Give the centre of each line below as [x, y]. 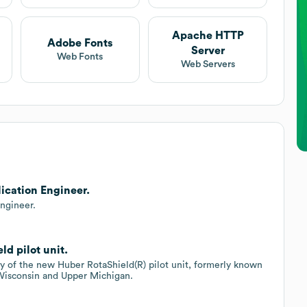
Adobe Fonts [80, 43]
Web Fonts [80, 57]
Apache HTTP [208, 35]
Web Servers [208, 64]
